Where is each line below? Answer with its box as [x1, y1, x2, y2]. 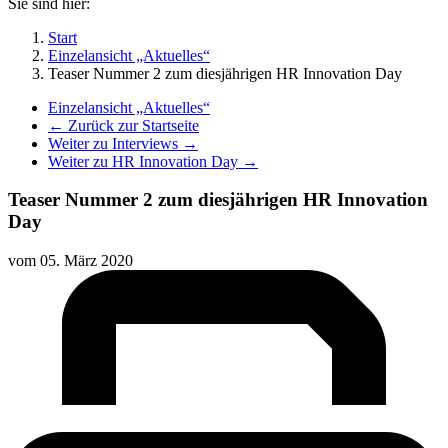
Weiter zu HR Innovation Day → [48, 152, 258, 170]
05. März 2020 [40, 252, 133, 270]
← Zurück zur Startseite [48, 116, 199, 134]
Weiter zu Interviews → [48, 134, 198, 152]
